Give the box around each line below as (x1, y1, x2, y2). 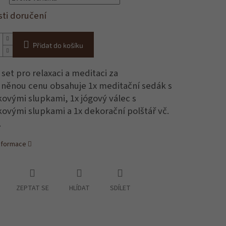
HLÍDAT (69, 183, 90, 194)
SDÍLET (109, 183, 131, 194)
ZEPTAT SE (16, 183, 49, 194)
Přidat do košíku (32, 41, 83, 50)
